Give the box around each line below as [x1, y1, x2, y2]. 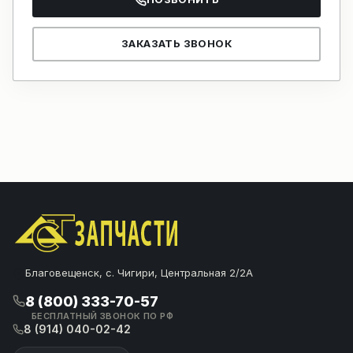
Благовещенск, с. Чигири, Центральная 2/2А [25, 266, 253, 279]
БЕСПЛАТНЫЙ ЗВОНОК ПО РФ [32, 310, 174, 321]
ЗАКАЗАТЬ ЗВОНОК [121, 37, 232, 50]
